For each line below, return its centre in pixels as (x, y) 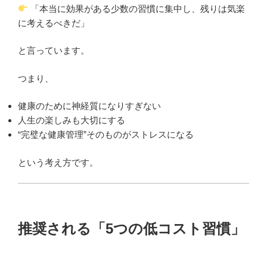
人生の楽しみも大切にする (72, 120)
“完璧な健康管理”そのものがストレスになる (106, 135)
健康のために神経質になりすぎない (89, 106)
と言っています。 (54, 51)
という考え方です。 (58, 162)
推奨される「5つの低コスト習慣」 (131, 228)
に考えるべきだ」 (54, 23)
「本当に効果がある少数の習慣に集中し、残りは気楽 (137, 8)
